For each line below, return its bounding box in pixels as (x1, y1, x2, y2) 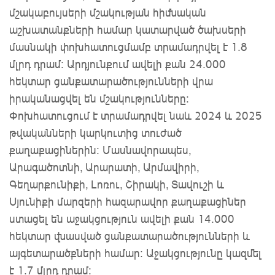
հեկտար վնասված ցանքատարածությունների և (9, 229, 250, 243)
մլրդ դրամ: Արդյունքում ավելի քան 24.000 (9, 57, 226, 71)
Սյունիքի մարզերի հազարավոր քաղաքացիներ (9, 195, 246, 209)
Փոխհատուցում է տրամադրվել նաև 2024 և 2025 (9, 109, 262, 123)
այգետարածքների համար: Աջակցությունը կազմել (9, 246, 261, 260)
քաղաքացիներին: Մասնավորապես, (9, 143, 191, 157)
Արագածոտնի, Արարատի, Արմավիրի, (9, 160, 199, 174)
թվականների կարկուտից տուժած (9, 126, 182, 140)
